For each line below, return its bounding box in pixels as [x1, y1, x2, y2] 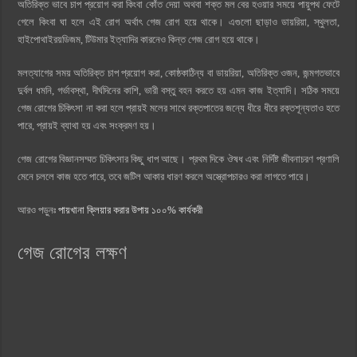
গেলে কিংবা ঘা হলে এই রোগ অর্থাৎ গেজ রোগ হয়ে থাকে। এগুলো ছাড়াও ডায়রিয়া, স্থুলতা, [18, 15, 339, 28]
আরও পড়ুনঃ [18, 203, 59, 216]
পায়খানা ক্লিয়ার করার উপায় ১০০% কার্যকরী [58, 203, 203, 216]
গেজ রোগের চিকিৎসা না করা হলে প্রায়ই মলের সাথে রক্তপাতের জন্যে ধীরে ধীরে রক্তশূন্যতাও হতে [18, 101, 339, 114]
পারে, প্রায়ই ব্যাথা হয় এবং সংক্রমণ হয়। [18, 119, 157, 131]
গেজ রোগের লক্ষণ [18, 241, 127, 263]
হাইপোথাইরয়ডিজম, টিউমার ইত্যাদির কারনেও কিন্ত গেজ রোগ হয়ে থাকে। [18, 33, 263, 45]
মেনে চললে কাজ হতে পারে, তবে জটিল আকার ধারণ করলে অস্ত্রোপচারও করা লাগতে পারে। [18, 170, 311, 182]
